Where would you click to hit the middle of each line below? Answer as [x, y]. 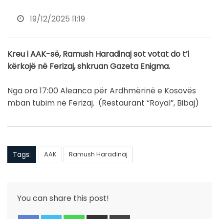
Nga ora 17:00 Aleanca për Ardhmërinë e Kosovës [102, 91]
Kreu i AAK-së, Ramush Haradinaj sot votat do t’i [98, 54]
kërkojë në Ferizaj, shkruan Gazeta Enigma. [89, 66]
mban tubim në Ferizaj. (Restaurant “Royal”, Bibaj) [103, 103]
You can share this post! [63, 198]
